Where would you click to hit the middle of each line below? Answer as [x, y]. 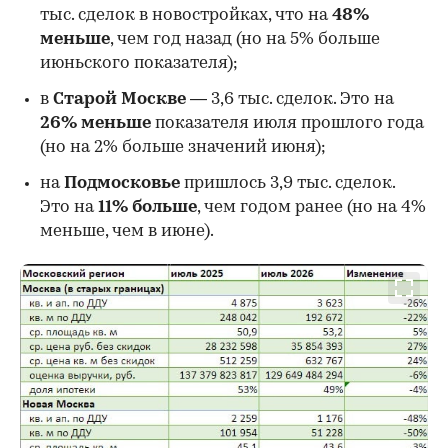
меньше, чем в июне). [127, 232]
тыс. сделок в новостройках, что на [186, 16]
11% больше [147, 208]
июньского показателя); [139, 64]
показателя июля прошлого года [287, 124]
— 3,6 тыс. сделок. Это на [292, 100]
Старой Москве [121, 100]
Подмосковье [120, 184]
